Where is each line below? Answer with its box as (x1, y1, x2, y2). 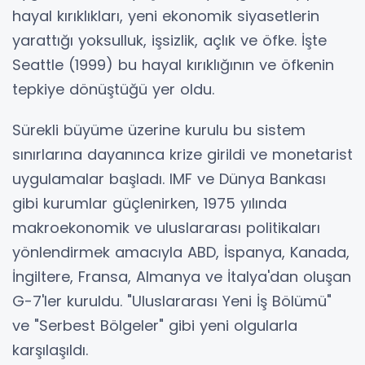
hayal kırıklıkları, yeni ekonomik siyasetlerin (12, 6, 319, 26)
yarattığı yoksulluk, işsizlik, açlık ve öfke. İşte (12, 30, 327, 51)
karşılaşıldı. (12, 340, 88, 360)
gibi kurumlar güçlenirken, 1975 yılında (12, 193, 287, 213)
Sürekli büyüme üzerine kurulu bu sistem (12, 120, 306, 140)
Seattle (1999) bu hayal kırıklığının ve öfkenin (12, 55, 334, 75)
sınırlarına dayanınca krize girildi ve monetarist (12, 144, 353, 165)
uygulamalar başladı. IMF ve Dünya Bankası (12, 169, 326, 189)
